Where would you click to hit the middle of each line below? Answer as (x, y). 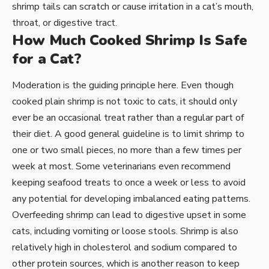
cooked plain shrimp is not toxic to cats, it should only (125, 102)
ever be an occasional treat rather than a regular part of (128, 118)
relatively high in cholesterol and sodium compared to (125, 248)
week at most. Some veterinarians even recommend (121, 167)
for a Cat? (47, 59)
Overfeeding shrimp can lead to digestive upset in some (129, 215)
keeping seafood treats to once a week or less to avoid (129, 183)
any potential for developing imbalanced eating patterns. (131, 199)
